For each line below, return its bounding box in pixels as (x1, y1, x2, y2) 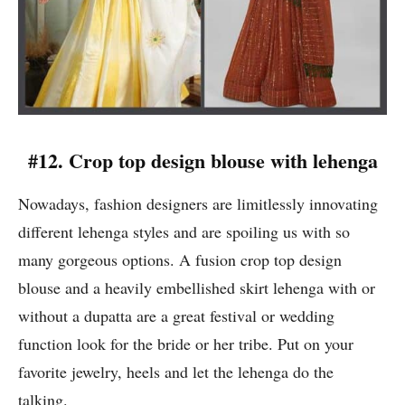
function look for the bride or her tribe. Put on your (18, 333, 353, 355)
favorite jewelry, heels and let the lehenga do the (18, 361, 334, 383)
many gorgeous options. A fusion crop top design (18, 249, 342, 271)
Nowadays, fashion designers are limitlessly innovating (18, 193, 378, 215)
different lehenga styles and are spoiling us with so (18, 221, 350, 243)
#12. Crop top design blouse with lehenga (27, 146, 378, 176)
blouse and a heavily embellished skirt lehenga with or (18, 277, 375, 299)
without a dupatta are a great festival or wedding (18, 305, 334, 327)
